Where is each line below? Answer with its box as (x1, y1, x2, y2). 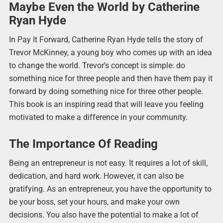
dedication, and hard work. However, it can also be (8, 171, 184, 181)
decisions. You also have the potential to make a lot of (8, 210, 199, 220)
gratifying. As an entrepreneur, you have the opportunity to (8, 184, 212, 194)
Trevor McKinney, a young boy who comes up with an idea (8, 47, 212, 57)
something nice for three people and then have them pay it (8, 73, 213, 83)
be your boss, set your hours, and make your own (8, 197, 180, 207)
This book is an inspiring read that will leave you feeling (8, 99, 204, 109)
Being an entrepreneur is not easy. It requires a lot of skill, (8, 158, 208, 168)
